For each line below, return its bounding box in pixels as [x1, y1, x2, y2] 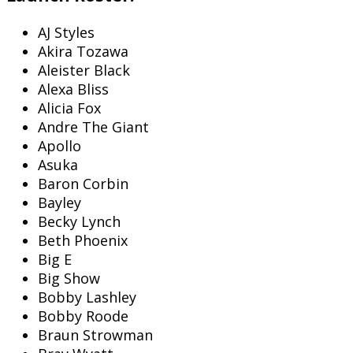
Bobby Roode [38, 307, 128, 326]
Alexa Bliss [38, 80, 109, 99]
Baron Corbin [38, 174, 128, 194]
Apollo [38, 136, 81, 156]
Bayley [38, 193, 81, 213]
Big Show [38, 269, 100, 288]
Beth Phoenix [38, 231, 128, 251]
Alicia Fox [38, 98, 101, 118]
